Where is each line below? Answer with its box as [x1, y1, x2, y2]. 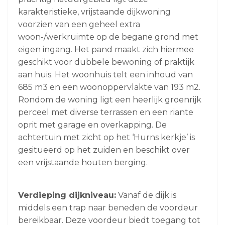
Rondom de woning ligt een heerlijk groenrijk [18, 95, 201, 105]
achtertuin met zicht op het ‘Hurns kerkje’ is [18, 133, 195, 143]
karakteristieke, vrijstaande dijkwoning [18, 7, 171, 17]
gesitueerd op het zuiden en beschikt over [18, 145, 190, 155]
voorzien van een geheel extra [18, 20, 140, 30]
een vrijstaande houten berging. [18, 158, 148, 168]
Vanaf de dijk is [116, 190, 176, 200]
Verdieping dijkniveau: [18, 190, 116, 200]
